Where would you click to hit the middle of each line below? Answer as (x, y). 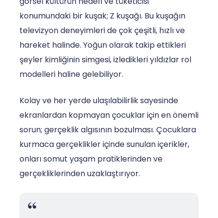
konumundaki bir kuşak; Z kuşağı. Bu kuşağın (102, 16)
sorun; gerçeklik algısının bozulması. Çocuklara (108, 129)
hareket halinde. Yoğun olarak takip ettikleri (103, 45)
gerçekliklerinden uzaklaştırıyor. (80, 173)
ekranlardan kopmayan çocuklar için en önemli (109, 115)
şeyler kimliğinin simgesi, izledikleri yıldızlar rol (105, 59)
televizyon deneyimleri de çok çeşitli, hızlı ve (102, 30)
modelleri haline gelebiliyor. (71, 74)
